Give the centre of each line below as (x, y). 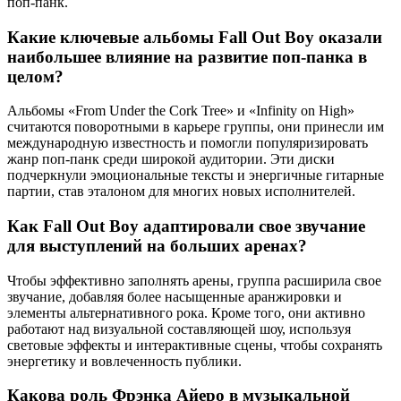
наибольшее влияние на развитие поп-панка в (187, 56)
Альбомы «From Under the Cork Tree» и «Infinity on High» (181, 111)
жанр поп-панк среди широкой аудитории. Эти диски (171, 159)
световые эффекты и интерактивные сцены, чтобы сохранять (195, 345)
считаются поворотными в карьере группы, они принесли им (196, 127)
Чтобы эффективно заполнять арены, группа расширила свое (194, 280)
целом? (35, 76)
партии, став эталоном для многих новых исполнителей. (181, 192)
